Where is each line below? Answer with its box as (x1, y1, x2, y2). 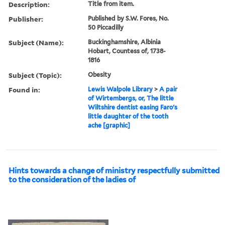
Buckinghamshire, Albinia (88, 38, 161, 46)
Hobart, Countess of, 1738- (88, 47, 166, 55)
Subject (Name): (9, 37, 64, 47)
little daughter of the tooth (88, 112, 169, 120)
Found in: (9, 84, 40, 94)
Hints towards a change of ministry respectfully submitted (9, 166, 219, 175)
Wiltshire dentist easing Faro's (88, 103, 178, 111)
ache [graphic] (88, 121, 131, 129)
